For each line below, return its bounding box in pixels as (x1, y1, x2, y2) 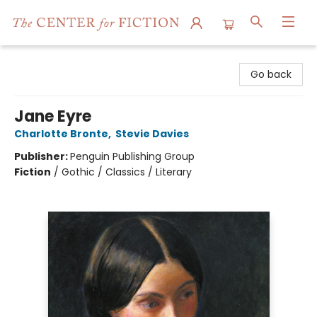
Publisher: (14, 149, 70, 163)
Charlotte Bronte (14, 127, 108, 141)
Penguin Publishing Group (70, 149, 195, 163)
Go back (250, 67, 292, 81)
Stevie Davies (115, 127, 189, 141)
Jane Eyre (14, 105, 91, 127)
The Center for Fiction (11, 52, 120, 66)
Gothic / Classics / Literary (62, 165, 192, 179)
